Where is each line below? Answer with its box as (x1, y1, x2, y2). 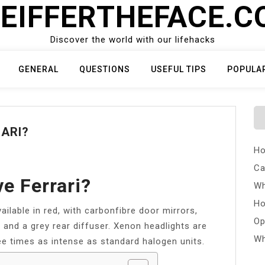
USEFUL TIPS (151, 64, 206, 74)
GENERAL (18, 64, 59, 74)
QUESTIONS (79, 64, 130, 74)
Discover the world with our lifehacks (50, 34, 215, 45)
